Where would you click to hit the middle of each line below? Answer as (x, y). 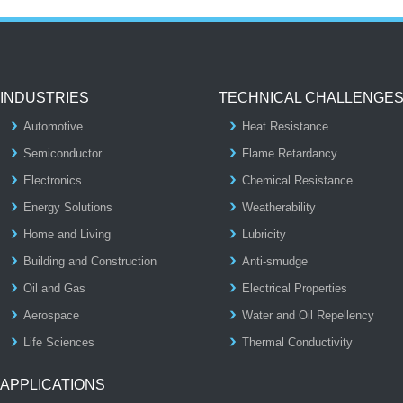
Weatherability (278, 207)
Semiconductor (63, 153)
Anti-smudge (274, 261)
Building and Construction (90, 261)
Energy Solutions (68, 207)
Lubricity (264, 234)
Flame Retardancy (289, 153)
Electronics (53, 180)
